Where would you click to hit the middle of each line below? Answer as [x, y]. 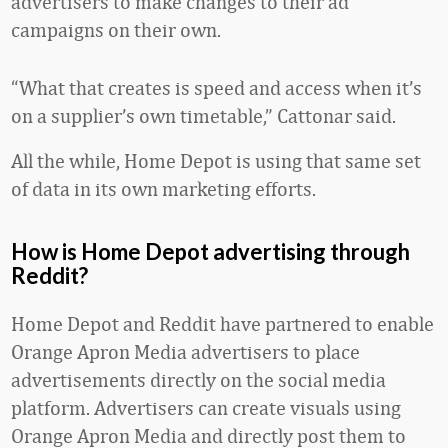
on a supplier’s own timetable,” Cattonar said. [203, 115]
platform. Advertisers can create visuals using [206, 407]
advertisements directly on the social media [198, 379]
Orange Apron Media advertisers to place [185, 351]
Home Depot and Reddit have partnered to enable [222, 323]
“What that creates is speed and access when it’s [216, 87]
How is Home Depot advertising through [210, 251]
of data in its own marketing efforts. [163, 188]
